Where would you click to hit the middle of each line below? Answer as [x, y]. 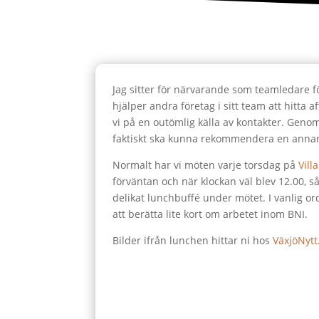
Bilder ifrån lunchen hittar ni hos [193, 241]
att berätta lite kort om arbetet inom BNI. [210, 214]
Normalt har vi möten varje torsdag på [206, 165]
